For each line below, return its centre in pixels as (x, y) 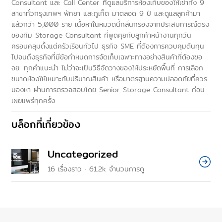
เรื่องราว (70, 169)
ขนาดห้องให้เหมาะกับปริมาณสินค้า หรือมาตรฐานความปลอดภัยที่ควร (109, 79)
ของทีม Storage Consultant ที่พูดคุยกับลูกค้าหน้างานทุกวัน (101, 35)
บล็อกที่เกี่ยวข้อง (46, 124)
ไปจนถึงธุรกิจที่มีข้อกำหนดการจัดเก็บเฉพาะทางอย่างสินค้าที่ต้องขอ (107, 57)
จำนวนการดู (127, 169)
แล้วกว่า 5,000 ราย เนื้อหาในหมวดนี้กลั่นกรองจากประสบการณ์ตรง (110, 25)
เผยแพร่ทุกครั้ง (33, 101)
